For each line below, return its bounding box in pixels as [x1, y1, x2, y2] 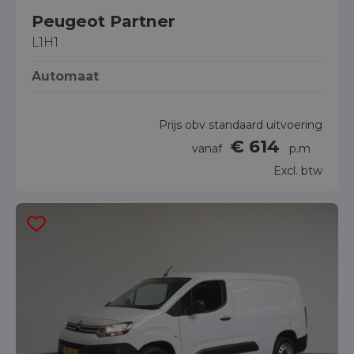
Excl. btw [273, 163, 322, 178]
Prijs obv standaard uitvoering [159, 117, 322, 132]
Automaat [32, 68, 99, 84]
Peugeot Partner [32, 10, 175, 31]
